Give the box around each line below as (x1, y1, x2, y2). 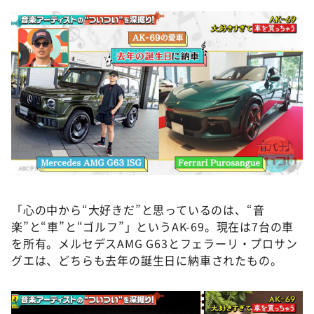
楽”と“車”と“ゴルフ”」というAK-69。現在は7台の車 (11, 218, 294, 235)
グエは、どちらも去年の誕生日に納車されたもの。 (11, 252, 282, 268)
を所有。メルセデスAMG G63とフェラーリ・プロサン (11, 235, 298, 252)
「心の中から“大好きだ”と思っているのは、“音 (11, 201, 265, 218)
